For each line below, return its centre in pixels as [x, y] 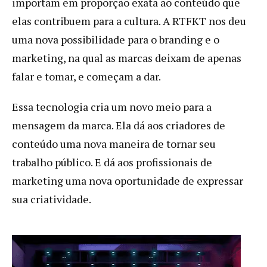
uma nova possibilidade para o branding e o [116, 39]
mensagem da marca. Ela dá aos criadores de [119, 125]
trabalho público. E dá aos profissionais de [112, 162]
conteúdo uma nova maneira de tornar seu [114, 143]
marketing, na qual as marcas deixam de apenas [127, 58]
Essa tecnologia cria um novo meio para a [112, 106]
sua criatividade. [52, 199]
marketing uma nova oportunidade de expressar [128, 180]
